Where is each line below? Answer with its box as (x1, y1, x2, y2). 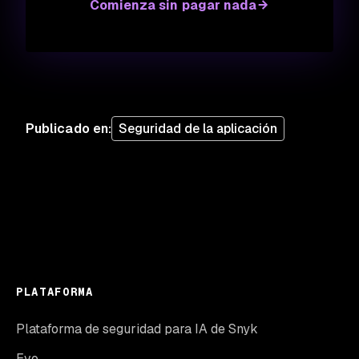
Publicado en (26, 119, 108, 137)
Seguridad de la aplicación (119, 120, 278, 137)
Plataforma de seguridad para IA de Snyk (16, 321, 258, 337)
